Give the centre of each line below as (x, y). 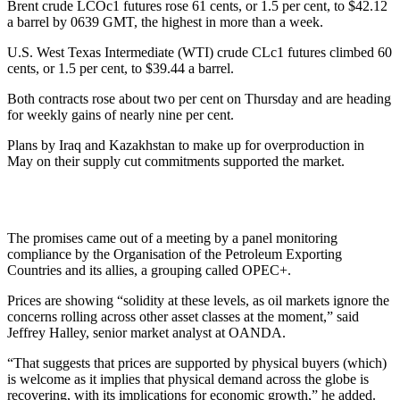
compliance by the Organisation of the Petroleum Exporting (175, 254)
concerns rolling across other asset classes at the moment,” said (183, 316)
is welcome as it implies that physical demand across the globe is (188, 379)
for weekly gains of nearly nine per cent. (121, 114)
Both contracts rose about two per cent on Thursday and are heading (199, 98)
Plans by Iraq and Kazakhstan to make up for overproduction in (186, 145)
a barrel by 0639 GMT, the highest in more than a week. (165, 21)
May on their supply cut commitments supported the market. (176, 161)
